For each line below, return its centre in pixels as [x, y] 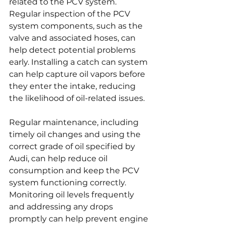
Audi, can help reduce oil [59, 158]
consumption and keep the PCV [75, 170]
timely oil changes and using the [76, 134]
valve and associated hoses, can [73, 38]
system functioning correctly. [69, 182]
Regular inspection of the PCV [71, 14]
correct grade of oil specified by [73, 146]
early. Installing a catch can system [79, 62]
